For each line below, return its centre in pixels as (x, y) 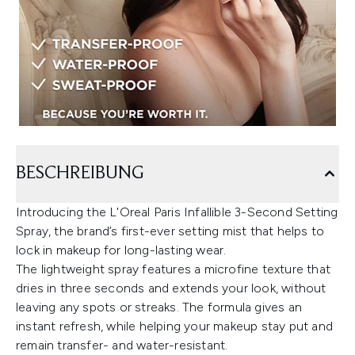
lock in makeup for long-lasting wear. (121, 250)
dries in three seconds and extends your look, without (171, 288)
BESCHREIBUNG (80, 174)
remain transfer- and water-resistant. (122, 345)
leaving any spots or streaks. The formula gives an (159, 307)
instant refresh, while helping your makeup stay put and (175, 326)
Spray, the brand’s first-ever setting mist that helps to (170, 231)
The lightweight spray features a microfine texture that (174, 269)
